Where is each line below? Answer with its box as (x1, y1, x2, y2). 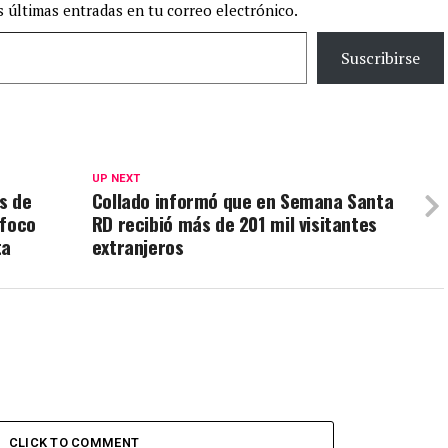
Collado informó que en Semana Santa (91, 186, 394, 216)
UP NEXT (91, 172, 140, 186)
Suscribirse (341, 47, 420, 70)
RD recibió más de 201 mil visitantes (91, 209, 377, 239)
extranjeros (91, 232, 184, 262)
